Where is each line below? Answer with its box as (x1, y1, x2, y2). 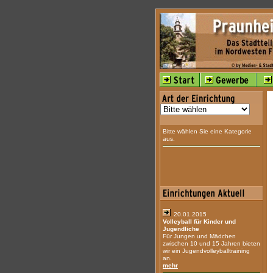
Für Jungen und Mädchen (163, 233, 236, 239)
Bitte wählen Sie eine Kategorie (163, 128, 252, 135)
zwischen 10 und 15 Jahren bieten (163, 240, 260, 247)
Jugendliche (163, 225, 199, 232)
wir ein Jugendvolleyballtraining (163, 247, 250, 254)
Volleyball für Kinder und (163, 218, 236, 225)
